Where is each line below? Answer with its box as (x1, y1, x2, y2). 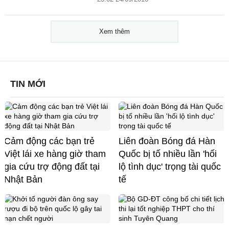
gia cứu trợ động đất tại (4, 162, 100, 172)
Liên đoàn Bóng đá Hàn (119, 136, 215, 147)
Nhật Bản (4, 174, 42, 185)
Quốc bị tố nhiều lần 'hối (119, 149, 217, 159)
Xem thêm (99, 28, 130, 36)
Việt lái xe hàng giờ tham (4, 149, 106, 159)
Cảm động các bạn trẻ (4, 136, 95, 147)
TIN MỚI (10, 79, 45, 89)
